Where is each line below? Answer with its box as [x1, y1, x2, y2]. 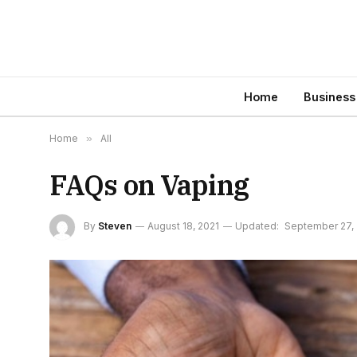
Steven [98, 220, 131, 233]
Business [303, 89, 355, 104]
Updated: [235, 220, 279, 233]
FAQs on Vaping [49, 167, 249, 203]
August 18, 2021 [147, 220, 219, 233]
